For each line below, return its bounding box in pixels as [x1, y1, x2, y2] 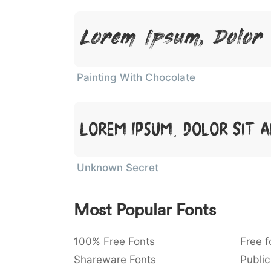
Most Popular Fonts [74, 200, 216, 220]
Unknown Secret [77, 162, 158, 174]
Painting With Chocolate [77, 71, 195, 83]
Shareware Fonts [74, 253, 156, 266]
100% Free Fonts [74, 235, 155, 247]
